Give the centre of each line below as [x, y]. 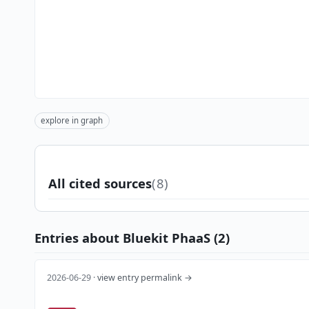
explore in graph [72, 121]
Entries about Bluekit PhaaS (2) [132, 238]
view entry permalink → [145, 278]
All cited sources [100, 183]
